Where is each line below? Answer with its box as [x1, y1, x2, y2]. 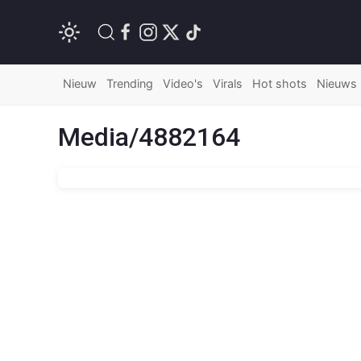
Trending [106, 77, 153, 90]
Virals [213, 77, 243, 90]
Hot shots [252, 77, 307, 90]
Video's [163, 77, 203, 90]
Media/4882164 [58, 122, 240, 152]
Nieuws [317, 77, 357, 90]
